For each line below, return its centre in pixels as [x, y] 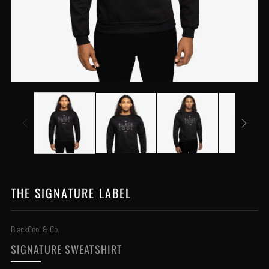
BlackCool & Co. [35, 230]
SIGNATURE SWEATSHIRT [67, 249]
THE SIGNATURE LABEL [71, 193]
